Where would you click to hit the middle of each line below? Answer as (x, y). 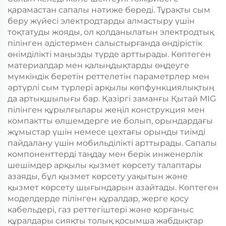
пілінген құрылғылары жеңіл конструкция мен (106, 110)
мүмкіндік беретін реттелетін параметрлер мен (108, 77)
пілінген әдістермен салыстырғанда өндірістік (105, 43)
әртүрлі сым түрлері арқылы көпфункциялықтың (111, 88)
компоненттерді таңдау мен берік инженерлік (105, 154)
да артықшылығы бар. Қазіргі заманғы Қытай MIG (112, 99)
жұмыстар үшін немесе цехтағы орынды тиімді (106, 132)
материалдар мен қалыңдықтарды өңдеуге (98, 66)
